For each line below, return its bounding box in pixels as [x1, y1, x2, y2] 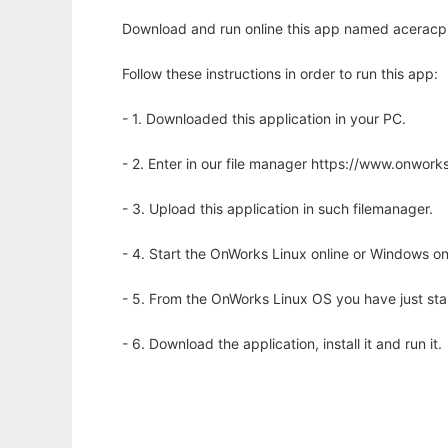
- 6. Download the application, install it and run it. [122, 335, 442, 353]
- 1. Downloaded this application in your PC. [122, 110, 406, 128]
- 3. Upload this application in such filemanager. [122, 200, 433, 218]
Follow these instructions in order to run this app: [122, 65, 438, 83]
